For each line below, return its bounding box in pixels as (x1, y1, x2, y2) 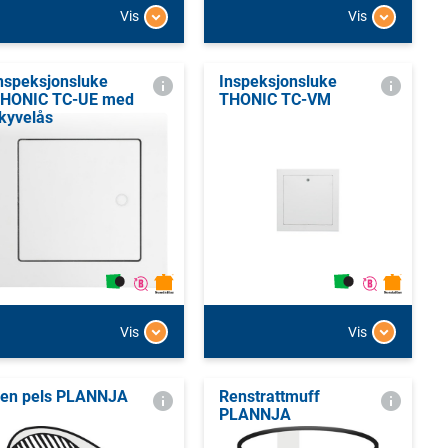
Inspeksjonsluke (218, 71, 337, 91)
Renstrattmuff (218, 387, 320, 407)
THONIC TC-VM (218, 89, 331, 109)
